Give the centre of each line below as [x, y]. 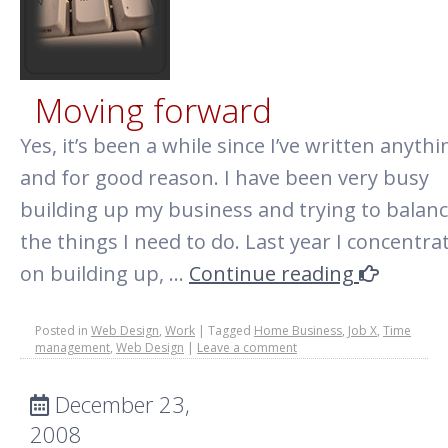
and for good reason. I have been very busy [224, 177]
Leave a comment [247, 347]
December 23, [119, 404]
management [72, 347]
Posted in [61, 330]
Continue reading [274, 273]
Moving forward [153, 110]
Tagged [229, 330]
